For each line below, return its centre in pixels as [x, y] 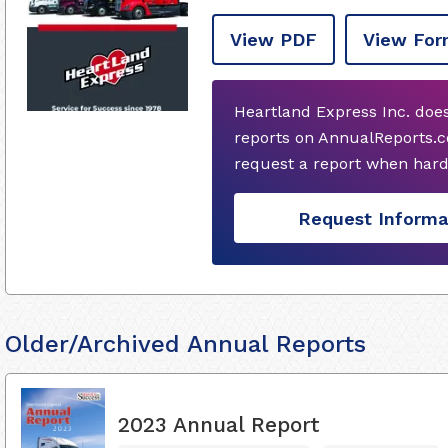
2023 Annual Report [219, 424]
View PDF [273, 39]
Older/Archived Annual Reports [185, 344]
